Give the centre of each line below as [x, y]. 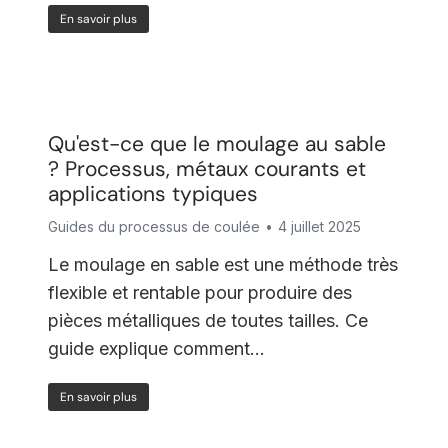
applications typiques [152, 194]
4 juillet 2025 [319, 226]
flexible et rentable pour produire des [199, 292]
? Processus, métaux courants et [206, 169]
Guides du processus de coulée [153, 226]
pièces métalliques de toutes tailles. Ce [207, 320]
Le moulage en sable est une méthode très [222, 264]
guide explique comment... [156, 348]
